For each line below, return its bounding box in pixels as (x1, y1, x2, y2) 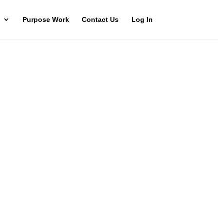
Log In (131, 16, 153, 23)
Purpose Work (22, 16, 69, 23)
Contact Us (81, 16, 119, 23)
